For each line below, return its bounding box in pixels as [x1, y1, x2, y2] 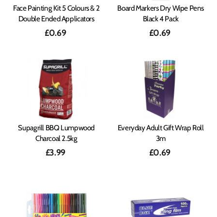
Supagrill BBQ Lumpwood [18, 123, 95, 132]
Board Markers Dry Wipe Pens [117, 3, 204, 13]
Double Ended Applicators [18, 14, 94, 23]
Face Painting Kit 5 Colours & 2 [13, 3, 100, 13]
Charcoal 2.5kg [35, 133, 77, 143]
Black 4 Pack [142, 14, 179, 23]
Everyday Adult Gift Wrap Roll [117, 123, 204, 132]
